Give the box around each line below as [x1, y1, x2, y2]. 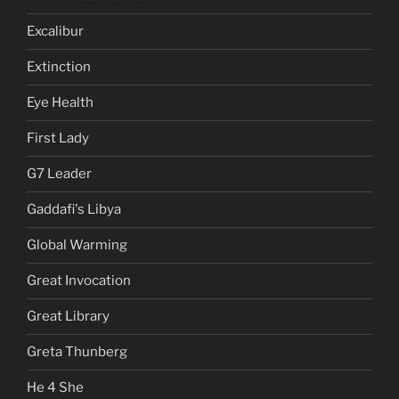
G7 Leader [27, 166, 92, 183]
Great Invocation [27, 273, 131, 289]
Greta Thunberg [27, 344, 127, 361]
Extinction [27, 59, 91, 76]
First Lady [27, 130, 89, 147]
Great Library [27, 308, 110, 325]
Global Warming [27, 237, 127, 254]
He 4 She [27, 379, 84, 396]
